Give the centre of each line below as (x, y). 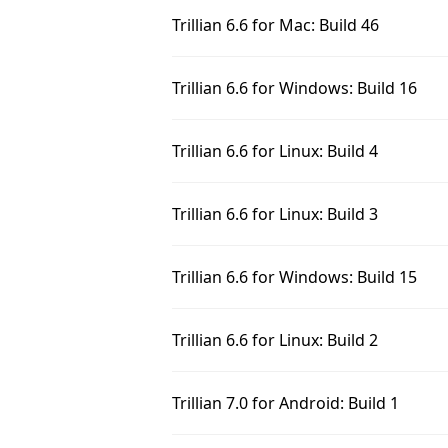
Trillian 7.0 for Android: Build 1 (285, 403)
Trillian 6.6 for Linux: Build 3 (275, 214)
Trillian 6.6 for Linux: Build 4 (275, 151)
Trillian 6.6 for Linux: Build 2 (275, 340)
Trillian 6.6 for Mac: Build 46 (275, 25)
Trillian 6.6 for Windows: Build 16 (294, 88)
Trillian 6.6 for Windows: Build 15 (294, 277)
